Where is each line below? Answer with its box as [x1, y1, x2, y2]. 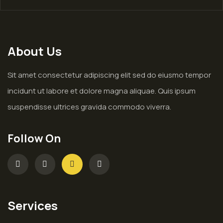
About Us [7, 43, 62, 59]
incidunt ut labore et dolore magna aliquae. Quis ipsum [7, 86, 196, 96]
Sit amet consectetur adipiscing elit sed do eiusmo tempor [7, 70, 211, 80]
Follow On [7, 131, 61, 146]
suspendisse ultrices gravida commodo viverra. [7, 102, 171, 112]
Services [7, 197, 58, 214]
